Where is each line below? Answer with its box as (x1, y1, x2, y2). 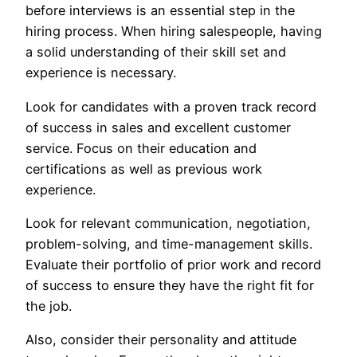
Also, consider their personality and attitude (25, 331, 296, 348)
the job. (25, 297, 72, 314)
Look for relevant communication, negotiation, (25, 214, 311, 231)
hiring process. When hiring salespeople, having (25, 23, 322, 40)
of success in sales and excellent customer (25, 119, 291, 135)
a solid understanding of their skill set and (25, 44, 286, 61)
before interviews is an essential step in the (25, 2, 295, 19)
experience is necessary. (25, 65, 180, 81)
